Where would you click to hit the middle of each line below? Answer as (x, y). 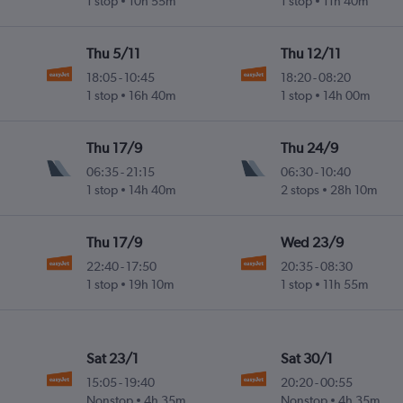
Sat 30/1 (306, 359)
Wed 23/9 (312, 243)
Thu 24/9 (309, 148)
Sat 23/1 (113, 359)
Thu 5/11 (114, 54)
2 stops (300, 190)
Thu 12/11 (310, 54)
